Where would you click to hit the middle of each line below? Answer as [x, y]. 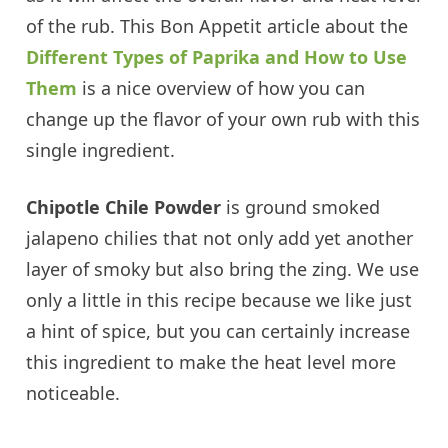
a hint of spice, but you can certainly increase [218, 331]
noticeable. [73, 393]
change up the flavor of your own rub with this [223, 119]
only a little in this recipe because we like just [219, 300]
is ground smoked [301, 207]
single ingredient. [101, 150]
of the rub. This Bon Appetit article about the [217, 26]
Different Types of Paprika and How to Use [217, 57]
